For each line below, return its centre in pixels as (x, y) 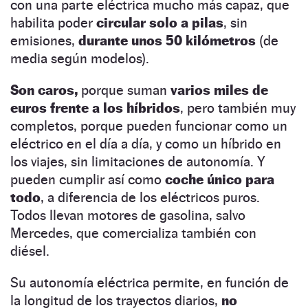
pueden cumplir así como (88, 180)
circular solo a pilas (160, 23)
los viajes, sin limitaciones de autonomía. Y (138, 162)
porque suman (124, 90)
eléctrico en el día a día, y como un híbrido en (146, 144)
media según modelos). (80, 59)
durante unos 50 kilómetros (167, 41)
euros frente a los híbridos (95, 108)
